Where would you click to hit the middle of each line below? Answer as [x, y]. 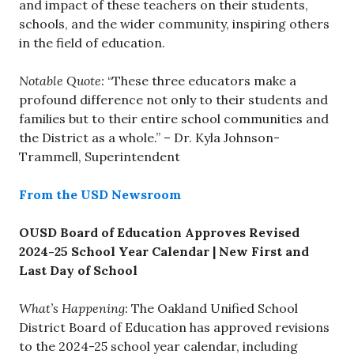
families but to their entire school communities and [174, 119]
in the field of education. [92, 43]
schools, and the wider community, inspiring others [174, 24]
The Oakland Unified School [213, 309]
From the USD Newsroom [100, 195]
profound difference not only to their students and [173, 100]
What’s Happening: [73, 309]
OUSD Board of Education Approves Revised [159, 233]
